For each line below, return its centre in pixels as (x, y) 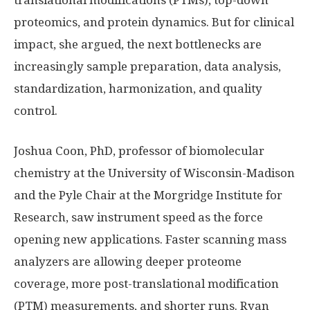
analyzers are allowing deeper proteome (128, 262)
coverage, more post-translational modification (146, 284)
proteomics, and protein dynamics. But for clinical (154, 22)
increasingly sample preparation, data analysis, (147, 67)
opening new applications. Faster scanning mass (150, 240)
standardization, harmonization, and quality (138, 89)
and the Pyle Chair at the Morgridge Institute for (148, 195)
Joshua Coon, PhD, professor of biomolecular (139, 151)
